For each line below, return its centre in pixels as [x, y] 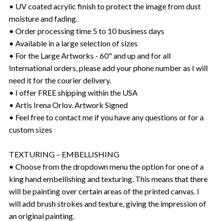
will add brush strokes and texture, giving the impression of [108, 203]
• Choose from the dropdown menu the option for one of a [106, 166]
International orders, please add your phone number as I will [108, 68]
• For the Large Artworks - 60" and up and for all [90, 55]
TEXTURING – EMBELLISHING [64, 154]
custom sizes [31, 129]
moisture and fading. [43, 18]
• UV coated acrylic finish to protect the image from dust [105, 6]
